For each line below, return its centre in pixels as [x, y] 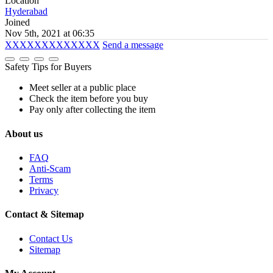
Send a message [133, 45]
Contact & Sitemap [44, 214]
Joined [17, 23]
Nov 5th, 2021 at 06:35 [50, 34]
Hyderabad [26, 12]
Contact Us [51, 238]
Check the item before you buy [89, 99]
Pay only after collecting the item [92, 110]
